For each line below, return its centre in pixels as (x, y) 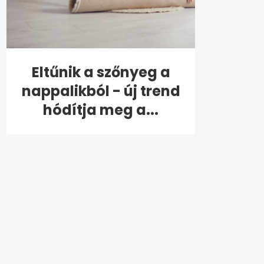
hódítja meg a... (101, 110)
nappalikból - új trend (101, 91)
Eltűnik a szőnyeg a (101, 72)
